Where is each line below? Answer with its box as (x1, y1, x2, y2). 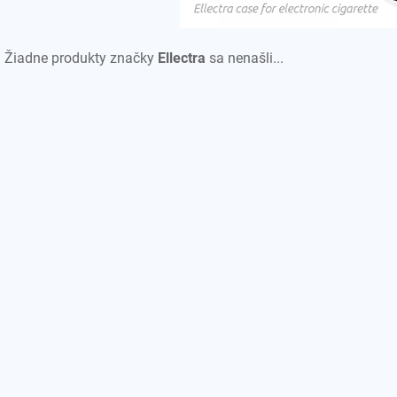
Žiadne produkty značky (4, 50, 158, 66)
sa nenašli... (206, 50, 284, 66)
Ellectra (158, 50, 206, 66)
